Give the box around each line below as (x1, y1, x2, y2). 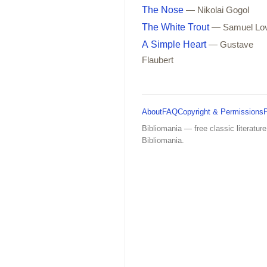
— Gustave (209, 39, 253, 49)
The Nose (142, 4, 184, 15)
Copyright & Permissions (178, 107, 263, 116)
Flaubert (142, 55, 173, 65)
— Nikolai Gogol (186, 5, 249, 15)
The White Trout (142, 21, 209, 32)
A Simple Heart (142, 39, 206, 49)
